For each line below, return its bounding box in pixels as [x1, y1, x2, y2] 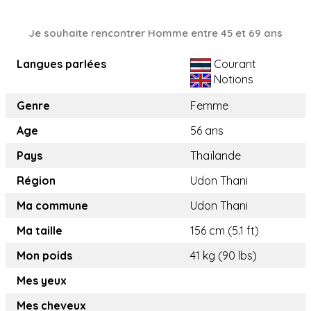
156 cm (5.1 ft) [190, 224, 259, 238]
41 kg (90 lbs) [190, 249, 257, 263]
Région [17, 174, 56, 188]
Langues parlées [17, 57, 106, 72]
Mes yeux [17, 274, 67, 288]
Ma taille [17, 224, 62, 238]
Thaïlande [190, 149, 241, 163]
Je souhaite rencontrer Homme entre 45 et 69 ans [28, 26, 283, 40]
